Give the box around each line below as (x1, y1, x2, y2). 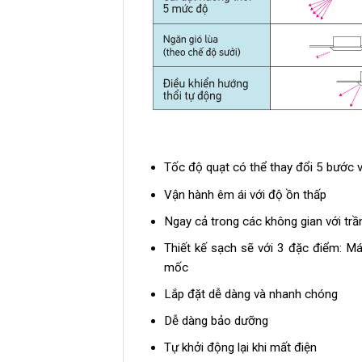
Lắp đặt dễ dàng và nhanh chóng (163, 286, 338, 301)
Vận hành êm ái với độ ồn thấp (163, 187, 330, 202)
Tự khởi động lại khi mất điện (163, 340, 317, 356)
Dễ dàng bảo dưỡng (163, 313, 268, 328)
